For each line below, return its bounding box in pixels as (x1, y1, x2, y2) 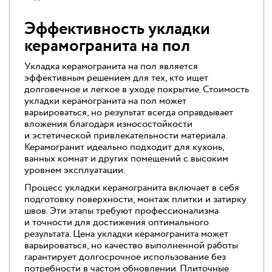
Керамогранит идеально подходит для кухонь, (24, 140, 224, 154)
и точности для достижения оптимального (24, 215, 209, 229)
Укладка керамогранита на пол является (24, 59, 198, 73)
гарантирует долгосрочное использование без (24, 250, 226, 264)
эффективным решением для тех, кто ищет (24, 70, 208, 85)
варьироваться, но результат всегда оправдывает (24, 105, 233, 120)
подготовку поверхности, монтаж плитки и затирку (24, 192, 246, 206)
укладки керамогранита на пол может (24, 93, 186, 108)
